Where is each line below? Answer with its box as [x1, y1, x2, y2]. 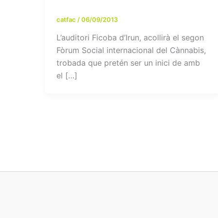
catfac [56, 15, 77, 23]
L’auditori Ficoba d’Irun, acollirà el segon [56, 33, 204, 43]
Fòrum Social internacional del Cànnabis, [56, 45, 206, 55]
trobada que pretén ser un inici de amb [56, 58, 200, 68]
